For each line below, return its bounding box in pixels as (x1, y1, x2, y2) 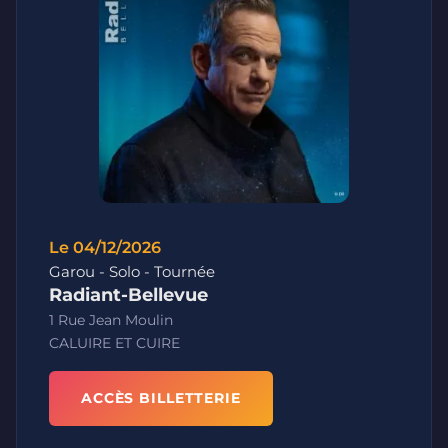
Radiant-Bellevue (49, 284, 208, 305)
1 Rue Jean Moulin (49, 311, 173, 329)
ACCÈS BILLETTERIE (81, 389, 241, 407)
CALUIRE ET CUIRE (49, 334, 180, 352)
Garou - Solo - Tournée (49, 262, 215, 281)
